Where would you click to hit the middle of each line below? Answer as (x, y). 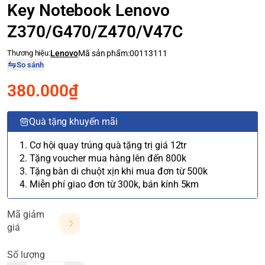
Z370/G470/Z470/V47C (95, 32)
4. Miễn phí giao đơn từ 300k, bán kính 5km (109, 184)
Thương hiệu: (29, 53)
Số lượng (26, 255)
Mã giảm (26, 214)
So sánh (30, 65)
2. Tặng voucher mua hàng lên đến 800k (103, 158)
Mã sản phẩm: (104, 53)
